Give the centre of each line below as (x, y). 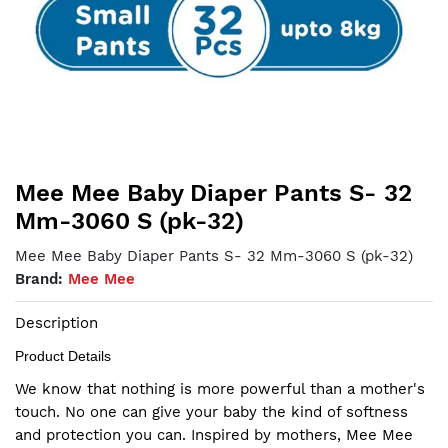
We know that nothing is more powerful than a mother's (220, 388)
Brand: (41, 278)
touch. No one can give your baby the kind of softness (211, 411)
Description (56, 322)
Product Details (63, 355)
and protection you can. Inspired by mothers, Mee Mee (214, 434)
